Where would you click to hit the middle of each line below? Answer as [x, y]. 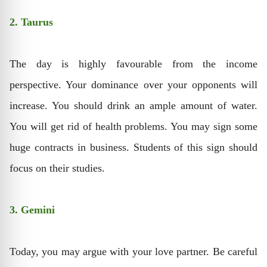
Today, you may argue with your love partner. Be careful [133, 251]
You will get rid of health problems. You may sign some [133, 126]
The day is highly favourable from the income [133, 63]
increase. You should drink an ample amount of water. [133, 105]
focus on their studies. [57, 168]
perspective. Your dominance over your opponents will [133, 84]
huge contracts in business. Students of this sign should [133, 147]
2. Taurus [31, 22]
